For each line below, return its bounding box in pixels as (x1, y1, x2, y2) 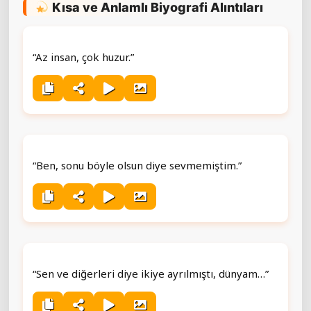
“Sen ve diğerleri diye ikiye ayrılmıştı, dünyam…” (33, 266, 269, 280)
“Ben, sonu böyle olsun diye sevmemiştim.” (33, 158, 242, 172)
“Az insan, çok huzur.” (33, 49, 134, 64)
